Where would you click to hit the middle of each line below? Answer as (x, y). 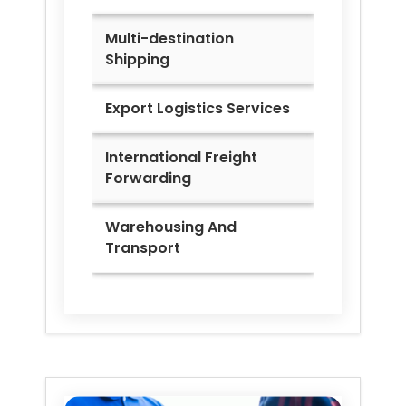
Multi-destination (169, 39)
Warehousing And (171, 227)
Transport (143, 248)
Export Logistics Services (198, 109)
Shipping (137, 60)
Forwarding (148, 179)
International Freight (181, 158)
